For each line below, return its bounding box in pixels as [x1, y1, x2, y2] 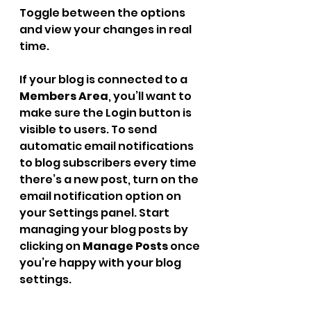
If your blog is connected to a [19, 72, 190, 87]
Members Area [19, 88, 108, 104]
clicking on [19, 238, 83, 254]
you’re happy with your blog [19, 255, 183, 271]
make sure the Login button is [19, 105, 194, 121]
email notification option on [19, 188, 183, 204]
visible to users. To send [19, 121, 159, 137]
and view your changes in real [19, 22, 194, 37]
